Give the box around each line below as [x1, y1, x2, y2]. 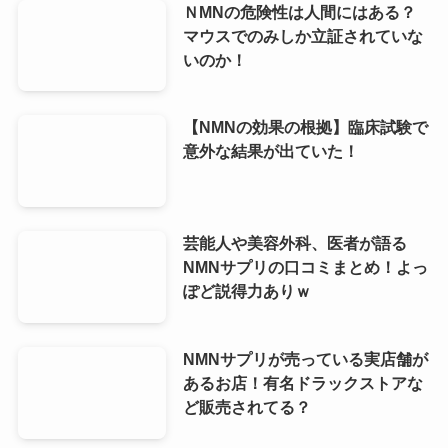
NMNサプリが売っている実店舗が [182, 350, 428, 369]
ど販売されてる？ [182, 398, 311, 417]
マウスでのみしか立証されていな [182, 26, 423, 45]
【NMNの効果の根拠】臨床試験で [182, 118, 428, 137]
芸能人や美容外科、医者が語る [182, 234, 407, 253]
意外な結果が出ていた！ [182, 142, 359, 161]
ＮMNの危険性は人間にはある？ [182, 2, 416, 21]
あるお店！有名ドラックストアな [182, 374, 423, 393]
